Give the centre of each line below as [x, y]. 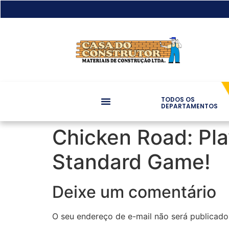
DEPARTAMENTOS [190, 106]
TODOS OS [178, 99]
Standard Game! [131, 162]
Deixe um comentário [134, 192]
